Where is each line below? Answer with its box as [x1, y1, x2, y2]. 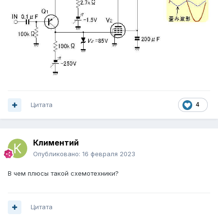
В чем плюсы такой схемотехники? [8, 169, 121, 178]
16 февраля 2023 [82, 150, 135, 158]
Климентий [33, 138, 79, 148]
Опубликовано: [33, 150, 82, 158]
